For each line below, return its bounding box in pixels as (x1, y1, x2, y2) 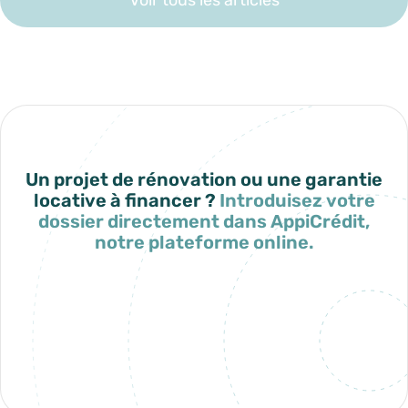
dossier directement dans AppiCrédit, (38, 209, 370, 232)
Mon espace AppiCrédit (117, 304, 291, 325)
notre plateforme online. (94, 230, 314, 253)
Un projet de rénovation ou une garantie (25, 168, 382, 190)
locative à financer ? (33, 189, 216, 211)
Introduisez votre (215, 189, 375, 211)
